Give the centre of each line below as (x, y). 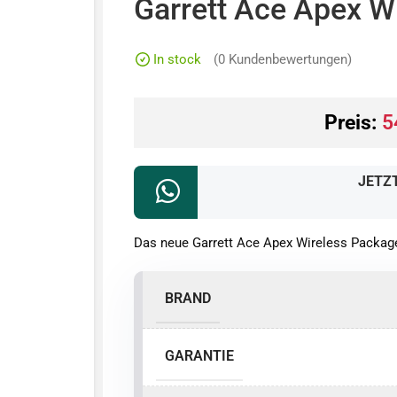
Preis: (354, 123)
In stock (178, 59)
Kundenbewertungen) (289, 60)
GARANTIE (200, 356)
